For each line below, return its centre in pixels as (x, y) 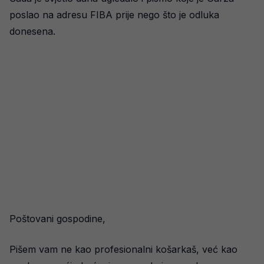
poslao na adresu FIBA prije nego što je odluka (114, 15)
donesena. (32, 31)
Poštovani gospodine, (57, 219)
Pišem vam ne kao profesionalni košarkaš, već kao (123, 249)
